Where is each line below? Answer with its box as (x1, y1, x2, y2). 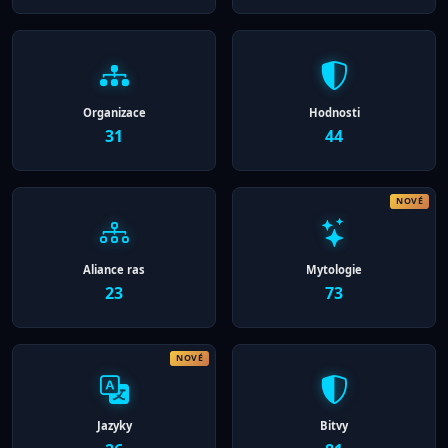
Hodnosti (308, 104, 360, 120)
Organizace (82, 104, 146, 120)
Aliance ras (83, 261, 145, 277)
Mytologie (306, 261, 362, 277)
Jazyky (96, 418, 132, 434)
